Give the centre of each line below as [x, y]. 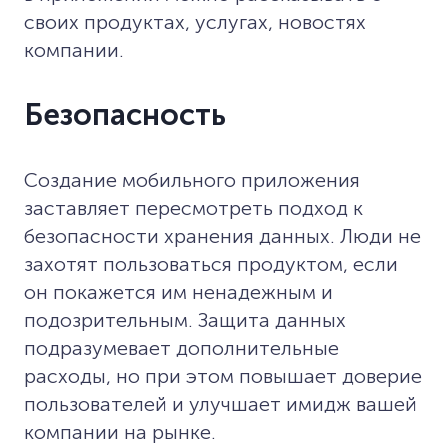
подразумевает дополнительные [181, 347]
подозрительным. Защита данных [185, 319]
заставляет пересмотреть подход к [193, 207]
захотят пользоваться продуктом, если [211, 263]
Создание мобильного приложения [192, 179]
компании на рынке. [120, 431]
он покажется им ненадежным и [178, 291]
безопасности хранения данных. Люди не [222, 235]
